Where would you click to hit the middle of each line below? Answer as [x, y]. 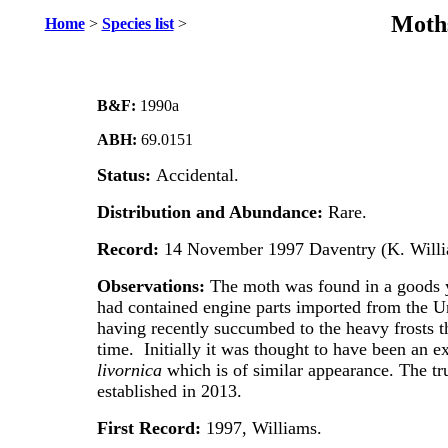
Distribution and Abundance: [212, 212]
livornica [131, 370]
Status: [126, 175]
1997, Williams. [263, 428]
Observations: [150, 286]
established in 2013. [169, 391]
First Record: [151, 428]
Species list [137, 23]
